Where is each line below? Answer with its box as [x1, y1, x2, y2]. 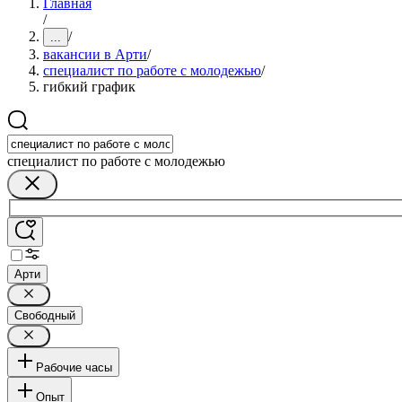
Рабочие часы [36, 360, 112, 374]
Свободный [14, 308, 75, 322]
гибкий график [43, 79, 135, 94]
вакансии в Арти [43, 47, 147, 62]
